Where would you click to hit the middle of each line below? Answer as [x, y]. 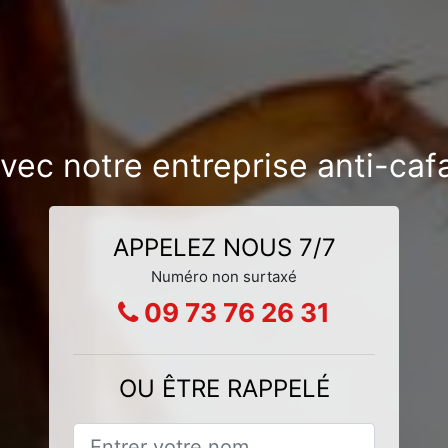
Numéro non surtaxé [224, 276]
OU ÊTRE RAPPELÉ [224, 388]
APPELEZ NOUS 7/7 [224, 247]
